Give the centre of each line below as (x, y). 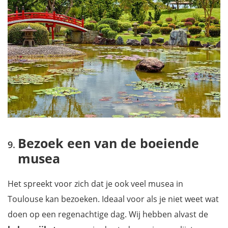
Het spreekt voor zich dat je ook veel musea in (95, 184)
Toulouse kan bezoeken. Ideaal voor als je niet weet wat (113, 199)
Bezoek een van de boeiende (108, 143)
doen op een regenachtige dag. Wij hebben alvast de (108, 215)
